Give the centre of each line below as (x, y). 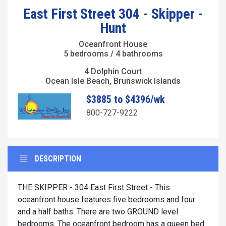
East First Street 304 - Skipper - (113, 14)
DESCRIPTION (58, 159)
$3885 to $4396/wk (125, 99)
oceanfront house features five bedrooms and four (106, 200)
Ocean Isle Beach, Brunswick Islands (113, 81)
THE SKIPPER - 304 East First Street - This (94, 188)
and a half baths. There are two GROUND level (98, 212)
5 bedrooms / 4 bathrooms (113, 53)
